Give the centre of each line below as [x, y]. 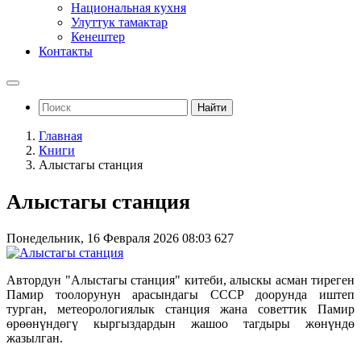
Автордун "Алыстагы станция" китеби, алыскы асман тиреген [180, 280]
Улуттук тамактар [119, 22]
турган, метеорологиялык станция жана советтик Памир [180, 309]
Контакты [66, 51]
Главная [60, 136]
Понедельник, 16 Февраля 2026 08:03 [110, 239]
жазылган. [35, 338]
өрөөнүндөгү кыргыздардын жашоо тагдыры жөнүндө [180, 324]
